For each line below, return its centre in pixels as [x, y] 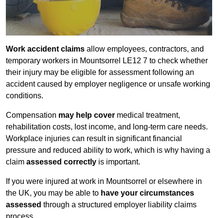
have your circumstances [147, 193]
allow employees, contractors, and [144, 49]
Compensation [32, 115]
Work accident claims [45, 49]
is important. [118, 162]
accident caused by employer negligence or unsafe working [108, 84]
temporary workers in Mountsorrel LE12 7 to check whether [107, 61]
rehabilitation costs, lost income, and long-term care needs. [107, 127]
